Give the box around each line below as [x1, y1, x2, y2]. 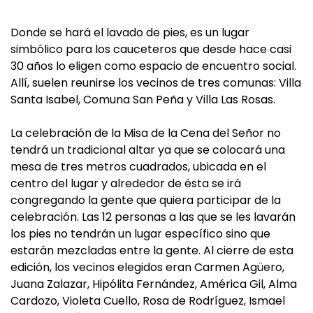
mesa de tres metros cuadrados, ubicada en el [10, 158, 266, 175]
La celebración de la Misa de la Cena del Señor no [10, 124, 281, 141]
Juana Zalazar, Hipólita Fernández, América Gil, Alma [10, 275, 297, 292]
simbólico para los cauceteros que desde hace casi [10, 41, 291, 57]
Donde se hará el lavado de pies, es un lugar [10, 24, 249, 41]
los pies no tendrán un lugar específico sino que [10, 225, 270, 242]
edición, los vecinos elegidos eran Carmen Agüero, [10, 259, 284, 275]
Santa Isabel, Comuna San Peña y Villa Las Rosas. [10, 91, 275, 108]
